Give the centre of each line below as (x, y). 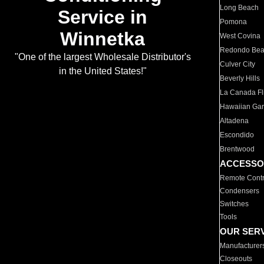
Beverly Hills (240, 78)
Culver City (238, 64)
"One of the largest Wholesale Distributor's (103, 57)
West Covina (240, 36)
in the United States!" (103, 71)
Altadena (235, 121)
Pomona (234, 22)
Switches (235, 204)
